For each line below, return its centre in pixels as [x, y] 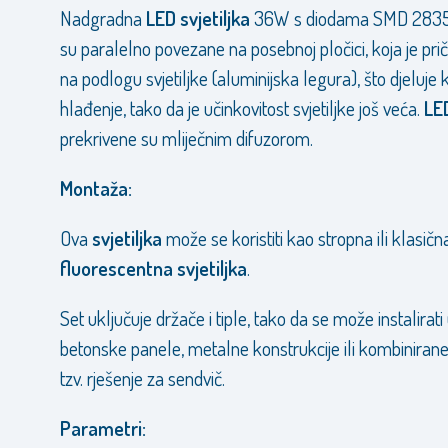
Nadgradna [103, 18]
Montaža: [96, 188]
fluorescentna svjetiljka [153, 268]
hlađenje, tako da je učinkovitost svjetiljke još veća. [242, 108]
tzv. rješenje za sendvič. [142, 378]
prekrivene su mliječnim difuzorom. [186, 138]
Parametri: [103, 428]
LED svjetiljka [198, 18]
